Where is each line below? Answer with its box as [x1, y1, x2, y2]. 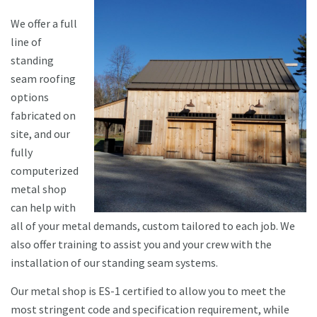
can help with [11, 200, 76, 215]
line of [11, 35, 42, 50]
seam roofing [11, 71, 76, 86]
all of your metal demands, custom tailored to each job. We [11, 219, 295, 234]
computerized [11, 163, 79, 178]
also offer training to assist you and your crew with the [11, 237, 272, 252]
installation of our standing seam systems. [11, 255, 218, 270]
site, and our [11, 127, 70, 142]
